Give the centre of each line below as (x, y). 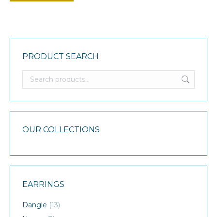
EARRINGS (43, 185)
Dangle (35, 205)
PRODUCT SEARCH (61, 57)
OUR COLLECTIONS (61, 130)
